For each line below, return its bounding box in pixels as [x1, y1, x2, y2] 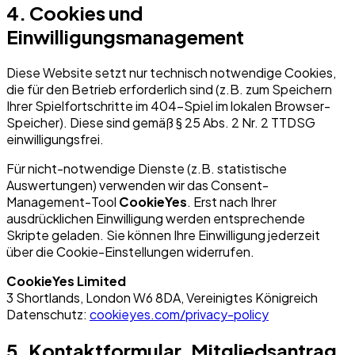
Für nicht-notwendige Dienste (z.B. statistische [6, 160, 287, 177]
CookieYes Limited [6, 273, 126, 290]
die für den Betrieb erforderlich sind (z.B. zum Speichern [6, 81, 332, 98]
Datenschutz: [6, 306, 90, 323]
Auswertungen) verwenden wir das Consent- [6, 177, 269, 194]
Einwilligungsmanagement [6, 25, 244, 49]
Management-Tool [6, 193, 119, 211]
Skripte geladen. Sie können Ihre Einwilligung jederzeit [6, 227, 320, 244]
